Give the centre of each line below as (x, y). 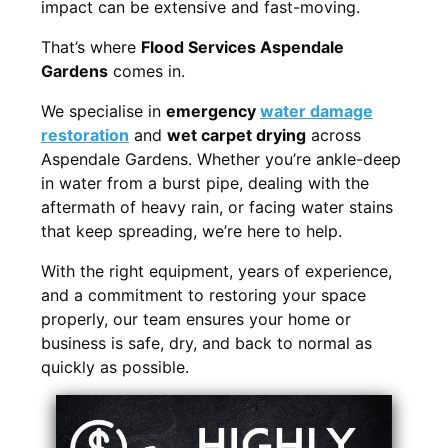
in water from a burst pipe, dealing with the (205, 182)
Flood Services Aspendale (242, 46)
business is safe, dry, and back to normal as (206, 342)
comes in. (146, 70)
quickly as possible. (115, 366)
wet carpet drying (236, 134)
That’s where (91, 46)
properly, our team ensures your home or (196, 318)
